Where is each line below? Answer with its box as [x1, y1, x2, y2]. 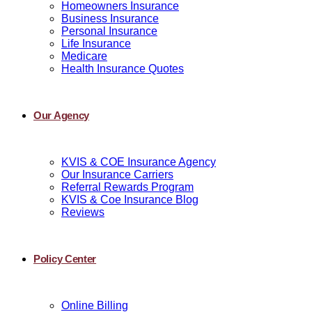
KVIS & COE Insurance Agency [61, 156, 216, 168]
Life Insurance [61, 38, 131, 49]
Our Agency [33, 109, 89, 121]
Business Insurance [61, 13, 159, 24]
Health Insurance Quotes [61, 63, 184, 75]
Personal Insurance [61, 25, 157, 37]
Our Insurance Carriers [61, 169, 173, 180]
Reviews [61, 206, 104, 218]
